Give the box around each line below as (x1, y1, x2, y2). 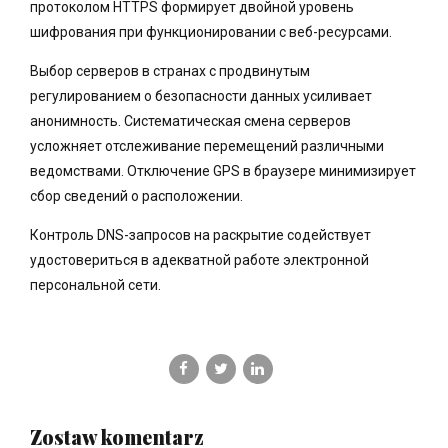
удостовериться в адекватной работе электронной (30, 251, 369, 268)
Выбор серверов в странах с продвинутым (30, 62, 310, 79)
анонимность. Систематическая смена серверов (30, 112, 351, 129)
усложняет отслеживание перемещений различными (30, 137, 384, 154)
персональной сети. (30, 276, 161, 293)
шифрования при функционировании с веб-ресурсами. (30, 23, 392, 40)
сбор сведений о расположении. (30, 187, 243, 204)
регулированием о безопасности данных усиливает (30, 87, 372, 104)
